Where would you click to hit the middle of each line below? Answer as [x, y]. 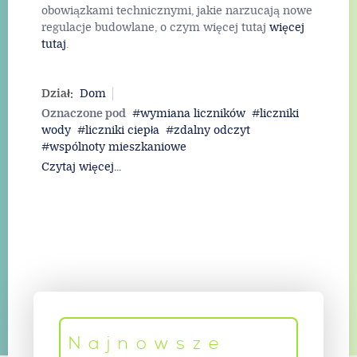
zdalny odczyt [212, 130]
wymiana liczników [193, 113]
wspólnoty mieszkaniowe [118, 147]
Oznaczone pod [84, 113]
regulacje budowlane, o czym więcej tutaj [155, 28]
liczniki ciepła [122, 130]
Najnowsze [148, 343]
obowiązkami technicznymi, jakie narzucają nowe [177, 11]
